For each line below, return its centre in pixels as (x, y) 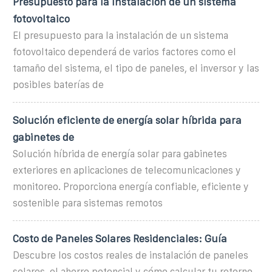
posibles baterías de (58, 84)
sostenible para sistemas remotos (88, 203)
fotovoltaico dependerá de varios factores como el (124, 52)
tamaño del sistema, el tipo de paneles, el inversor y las (136, 68)
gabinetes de (43, 137)
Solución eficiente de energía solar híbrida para (127, 120)
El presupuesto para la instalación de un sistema (121, 35)
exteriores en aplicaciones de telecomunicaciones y (127, 170)
